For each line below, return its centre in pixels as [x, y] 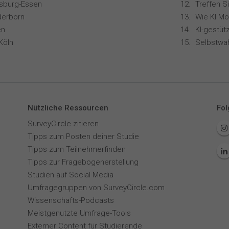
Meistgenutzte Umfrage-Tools [79, 213]
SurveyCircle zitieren [63, 124]
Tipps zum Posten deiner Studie [83, 136]
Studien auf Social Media [70, 175]
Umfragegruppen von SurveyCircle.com [96, 188]
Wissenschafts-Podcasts [71, 200]
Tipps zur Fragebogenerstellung [83, 162]
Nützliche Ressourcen [68, 108]
